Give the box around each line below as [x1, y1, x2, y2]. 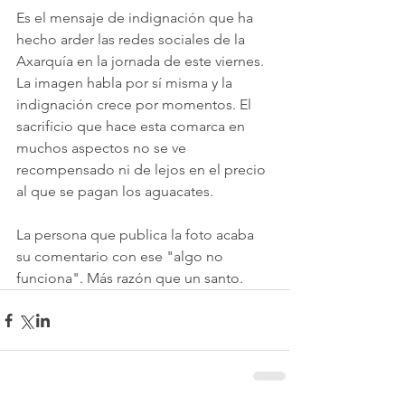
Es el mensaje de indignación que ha [16, 9, 257, 27]
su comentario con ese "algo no [16, 248, 227, 266]
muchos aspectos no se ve [16, 139, 190, 157]
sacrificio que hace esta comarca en [16, 118, 249, 136]
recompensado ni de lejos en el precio [16, 161, 269, 179]
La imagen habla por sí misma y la [16, 74, 236, 92]
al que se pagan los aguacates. [16, 183, 217, 201]
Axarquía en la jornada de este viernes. [16, 52, 268, 71]
